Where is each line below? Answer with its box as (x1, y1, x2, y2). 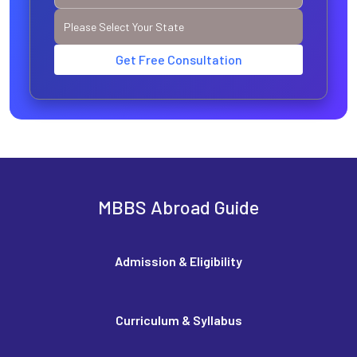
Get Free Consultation (115, 52, 242, 67)
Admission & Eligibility (115, 253, 242, 269)
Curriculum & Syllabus (115, 312, 242, 328)
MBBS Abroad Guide (98, 196, 259, 218)
